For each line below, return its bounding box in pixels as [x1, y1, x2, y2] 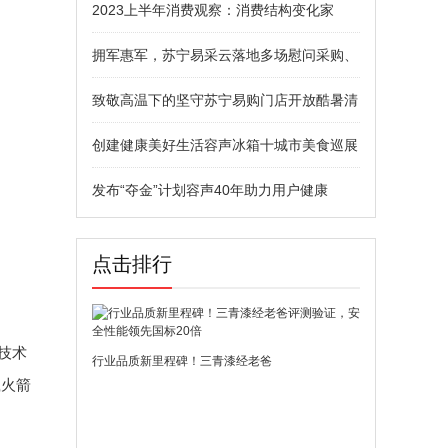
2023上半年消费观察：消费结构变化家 [92, 2, 334, 18]
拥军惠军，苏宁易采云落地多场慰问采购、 [92, 47, 358, 63]
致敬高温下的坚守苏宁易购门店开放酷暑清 [92, 92, 358, 108]
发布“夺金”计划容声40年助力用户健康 [92, 182, 328, 198]
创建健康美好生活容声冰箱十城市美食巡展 [92, 137, 358, 153]
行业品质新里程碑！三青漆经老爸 [92, 354, 272, 368]
